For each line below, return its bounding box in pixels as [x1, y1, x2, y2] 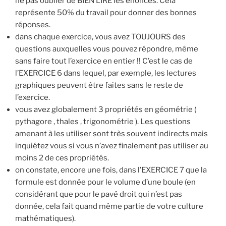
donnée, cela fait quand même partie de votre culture [15, 201, 203, 211]
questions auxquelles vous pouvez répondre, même [15, 44, 198, 53]
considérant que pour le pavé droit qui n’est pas [15, 189, 182, 199]
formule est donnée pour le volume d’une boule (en [15, 177, 196, 187]
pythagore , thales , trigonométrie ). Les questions [15, 117, 191, 126]
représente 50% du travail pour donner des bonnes [15, 8, 197, 17]
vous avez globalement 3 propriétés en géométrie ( [15, 104, 196, 114]
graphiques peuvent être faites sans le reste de [15, 80, 183, 90]
